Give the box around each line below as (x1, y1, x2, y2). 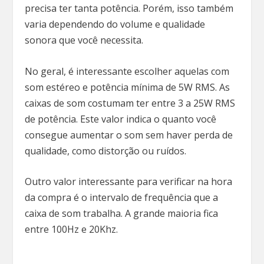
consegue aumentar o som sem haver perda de (25, 128, 233, 141)
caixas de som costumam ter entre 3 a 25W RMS (25, 96, 236, 110)
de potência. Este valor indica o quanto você (25, 112, 217, 126)
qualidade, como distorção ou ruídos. (25, 144, 189, 157)
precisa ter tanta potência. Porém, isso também (25, 2, 234, 15)
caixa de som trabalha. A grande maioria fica (25, 207, 219, 220)
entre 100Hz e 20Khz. (25, 223, 121, 236)
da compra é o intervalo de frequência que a (25, 191, 219, 204)
